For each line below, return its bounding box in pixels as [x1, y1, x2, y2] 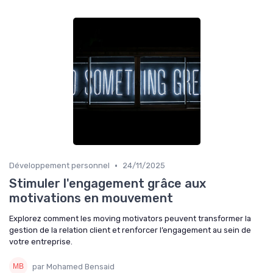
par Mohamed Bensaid [32, 261, 115, 271]
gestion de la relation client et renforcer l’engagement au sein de [9, 225, 251, 235]
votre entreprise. [9, 237, 73, 246]
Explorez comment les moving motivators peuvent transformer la [9, 214, 251, 223]
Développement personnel [9, 161, 110, 170]
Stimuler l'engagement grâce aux [9, 176, 206, 191]
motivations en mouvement [9, 191, 173, 205]
